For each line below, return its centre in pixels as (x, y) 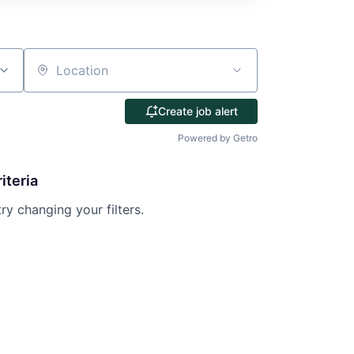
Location (49, 77)
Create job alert (198, 111)
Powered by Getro (218, 137)
